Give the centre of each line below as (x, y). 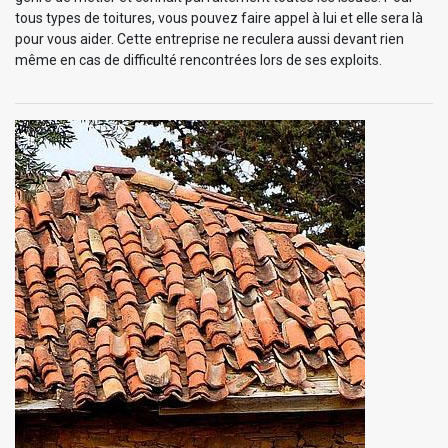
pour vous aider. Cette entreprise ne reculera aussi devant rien (209, 38)
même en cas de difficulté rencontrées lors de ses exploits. (198, 59)
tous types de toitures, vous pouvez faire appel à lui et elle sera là (219, 17)
